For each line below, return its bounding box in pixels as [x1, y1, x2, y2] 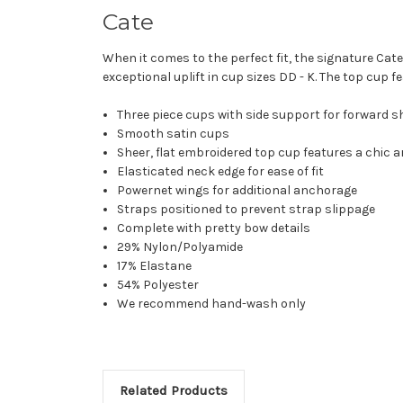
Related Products [119, 381, 228, 399]
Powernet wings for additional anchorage [117, 182, 358, 198]
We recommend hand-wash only [117, 295, 307, 311]
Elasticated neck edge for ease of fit [117, 163, 325, 179]
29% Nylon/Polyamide [117, 238, 244, 255]
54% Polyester [117, 276, 200, 292]
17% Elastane [117, 257, 193, 273]
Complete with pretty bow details [117, 219, 311, 236]
